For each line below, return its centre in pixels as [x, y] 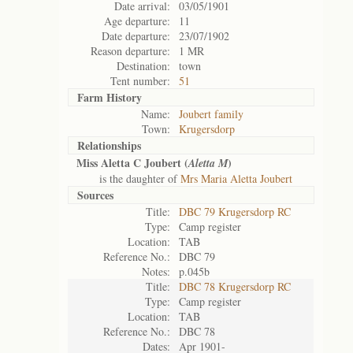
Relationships [109, 145]
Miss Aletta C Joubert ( [132, 163]
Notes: [156, 271]
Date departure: [136, 36]
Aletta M [208, 163]
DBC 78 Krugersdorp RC [235, 286]
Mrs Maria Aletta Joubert [236, 178]
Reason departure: [130, 51]
